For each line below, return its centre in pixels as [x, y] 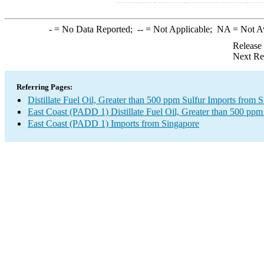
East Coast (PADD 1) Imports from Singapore [113, 123]
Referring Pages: [44, 87]
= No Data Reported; [94, 29]
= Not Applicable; [180, 29]
